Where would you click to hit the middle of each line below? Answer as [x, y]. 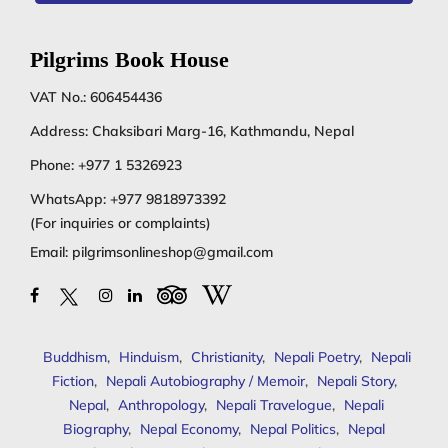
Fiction [72, 381]
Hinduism [148, 357]
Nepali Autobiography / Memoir [205, 381]
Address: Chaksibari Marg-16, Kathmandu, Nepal [192, 131]
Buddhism [74, 357]
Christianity [226, 357]
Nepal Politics [293, 429]
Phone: [54, 165]
